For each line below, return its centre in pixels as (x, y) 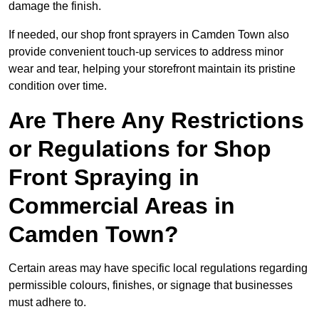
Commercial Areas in (122, 206)
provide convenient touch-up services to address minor (146, 52)
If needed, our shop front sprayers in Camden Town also (149, 35)
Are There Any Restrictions (156, 121)
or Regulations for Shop (140, 149)
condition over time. (58, 86)
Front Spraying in (104, 178)
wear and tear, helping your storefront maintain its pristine (152, 69)
